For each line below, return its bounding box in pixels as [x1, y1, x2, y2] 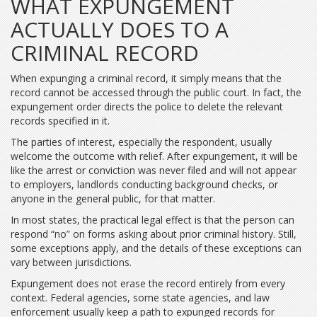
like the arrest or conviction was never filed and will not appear [11, 163, 296, 177]
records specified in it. [11, 114, 113, 127]
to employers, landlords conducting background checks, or [11, 178, 278, 191]
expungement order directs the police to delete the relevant [11, 100, 283, 113]
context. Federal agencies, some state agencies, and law [11, 291, 270, 304]
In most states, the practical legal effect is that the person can [11, 213, 294, 226]
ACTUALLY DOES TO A [11, 15, 229, 44]
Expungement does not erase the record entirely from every [11, 277, 285, 290]
